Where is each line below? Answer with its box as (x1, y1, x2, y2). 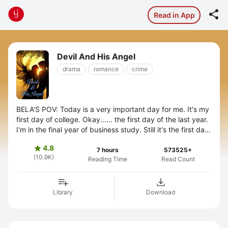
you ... (16, 135, 37, 144)
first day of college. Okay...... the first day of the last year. (16, 115, 208, 124)
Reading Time (88, 155, 127, 163)
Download (146, 188, 175, 196)
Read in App (153, 10, 195, 19)
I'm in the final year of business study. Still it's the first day (16, 125, 209, 134)
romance (94, 65, 119, 73)
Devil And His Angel (57, 51, 135, 62)
